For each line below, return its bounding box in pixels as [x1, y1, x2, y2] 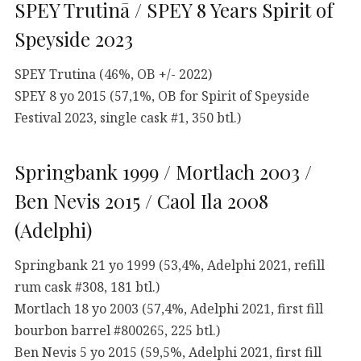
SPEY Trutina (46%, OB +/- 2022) [15, 64, 212, 83]
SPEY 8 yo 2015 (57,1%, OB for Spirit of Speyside [15, 86, 309, 105]
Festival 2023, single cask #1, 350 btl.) [15, 108, 241, 127]
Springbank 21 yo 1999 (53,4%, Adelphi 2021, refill [15, 255, 325, 274]
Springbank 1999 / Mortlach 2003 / [15, 158, 312, 185]
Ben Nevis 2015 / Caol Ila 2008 [15, 187, 268, 214]
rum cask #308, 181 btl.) [15, 277, 160, 296]
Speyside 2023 [15, 25, 133, 52]
